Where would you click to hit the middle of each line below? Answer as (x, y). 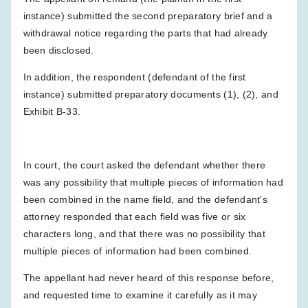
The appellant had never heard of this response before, (148, 277)
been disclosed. (58, 50)
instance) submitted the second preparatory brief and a (148, 15)
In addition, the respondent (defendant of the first (134, 77)
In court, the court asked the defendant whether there (144, 165)
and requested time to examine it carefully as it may (140, 295)
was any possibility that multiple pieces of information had (153, 182)
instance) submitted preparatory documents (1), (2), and (151, 94)
